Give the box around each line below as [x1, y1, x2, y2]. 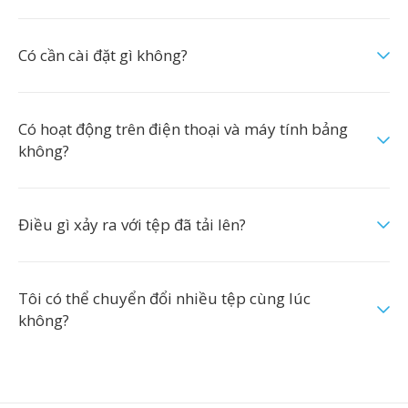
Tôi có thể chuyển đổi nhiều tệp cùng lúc [18, 288, 311, 309]
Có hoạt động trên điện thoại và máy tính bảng [18, 118, 348, 139]
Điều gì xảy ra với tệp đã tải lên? [18, 214, 246, 235]
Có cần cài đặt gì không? [18, 45, 188, 66]
